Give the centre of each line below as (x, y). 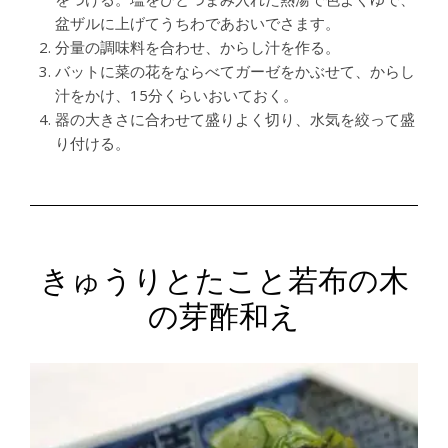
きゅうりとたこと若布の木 (224, 279)
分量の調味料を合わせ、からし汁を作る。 (197, 47)
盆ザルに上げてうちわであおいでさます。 (197, 23)
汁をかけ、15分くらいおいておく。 (176, 95)
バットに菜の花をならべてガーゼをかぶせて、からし (235, 71)
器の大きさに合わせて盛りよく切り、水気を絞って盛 (235, 119)
